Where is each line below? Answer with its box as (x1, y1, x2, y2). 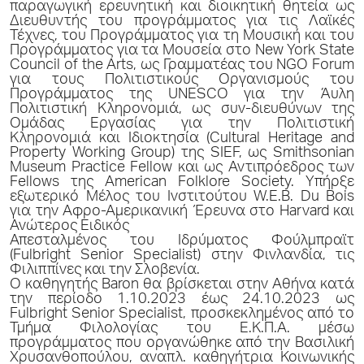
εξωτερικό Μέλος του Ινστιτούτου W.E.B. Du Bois (10, 190, 354, 206)
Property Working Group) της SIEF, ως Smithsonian (10, 146, 354, 162)
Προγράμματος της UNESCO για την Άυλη (10, 88, 354, 103)
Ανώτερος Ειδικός (10, 219, 129, 235)
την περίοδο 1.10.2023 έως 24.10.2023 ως (10, 292, 354, 308)
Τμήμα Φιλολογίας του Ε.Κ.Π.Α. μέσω (10, 322, 354, 337)
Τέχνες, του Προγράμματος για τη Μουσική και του (10, 29, 354, 45)
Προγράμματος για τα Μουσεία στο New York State (10, 44, 354, 59)
